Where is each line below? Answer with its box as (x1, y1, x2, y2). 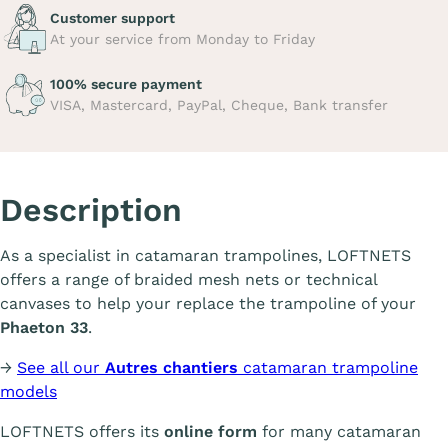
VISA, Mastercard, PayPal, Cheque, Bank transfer (50, 97, 388, 113)
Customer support (50, 10, 175, 26)
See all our (17, 358, 105, 377)
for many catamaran (257, 422, 421, 441)
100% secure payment (50, 76, 202, 92)
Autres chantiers (105, 358, 238, 377)
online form (164, 422, 257, 441)
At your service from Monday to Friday (50, 31, 315, 47)
